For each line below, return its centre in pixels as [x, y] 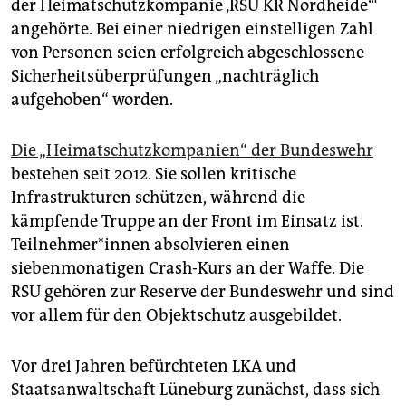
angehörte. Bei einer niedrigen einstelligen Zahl [192, 29]
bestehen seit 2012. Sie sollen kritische [154, 174]
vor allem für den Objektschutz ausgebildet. [176, 316]
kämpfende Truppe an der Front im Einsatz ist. [187, 222]
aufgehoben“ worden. [92, 100]
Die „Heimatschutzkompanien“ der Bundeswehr [192, 151]
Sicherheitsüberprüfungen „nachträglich [165, 77]
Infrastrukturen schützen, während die [158, 198]
